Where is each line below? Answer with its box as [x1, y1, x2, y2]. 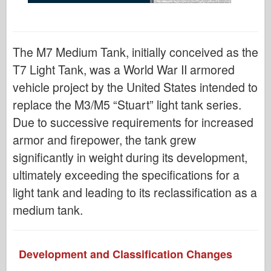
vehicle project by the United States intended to [13, 78, 258, 96]
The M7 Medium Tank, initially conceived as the [13, 43, 258, 60]
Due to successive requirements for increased [13, 113, 253, 131]
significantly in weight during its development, [13, 148, 247, 166]
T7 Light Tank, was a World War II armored [13, 60, 235, 78]
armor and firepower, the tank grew [13, 131, 196, 148]
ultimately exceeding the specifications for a [13, 166, 240, 183]
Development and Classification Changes [19, 246, 232, 262]
